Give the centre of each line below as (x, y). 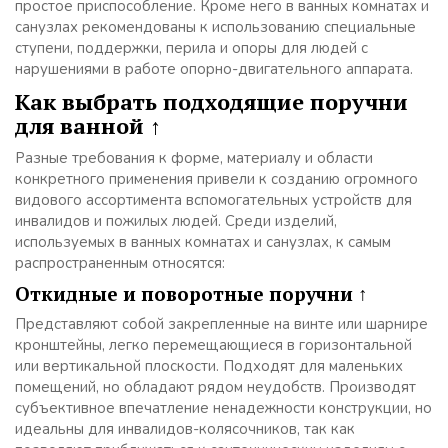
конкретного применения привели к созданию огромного (216, 179)
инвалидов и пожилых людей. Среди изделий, (176, 221)
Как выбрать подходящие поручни (211, 101)
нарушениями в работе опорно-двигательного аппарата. (214, 69)
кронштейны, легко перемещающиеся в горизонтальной (213, 345)
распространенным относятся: (120, 263)
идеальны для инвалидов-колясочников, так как (185, 429)
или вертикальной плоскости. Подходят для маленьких (209, 366)
